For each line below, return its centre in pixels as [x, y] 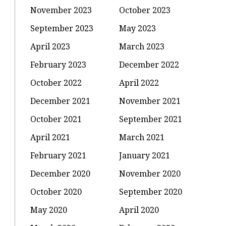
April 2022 [139, 82]
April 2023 [50, 46]
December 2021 [61, 101]
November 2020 [150, 173]
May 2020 [49, 210]
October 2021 [56, 119]
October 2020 [56, 191]
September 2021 [151, 119]
